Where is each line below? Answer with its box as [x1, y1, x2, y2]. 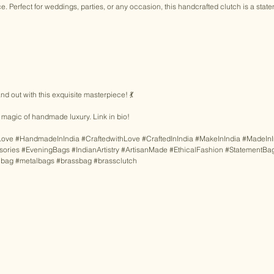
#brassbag [56, 155, 92, 165]
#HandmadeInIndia [15, 133, 80, 143]
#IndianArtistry [72, 144, 119, 154]
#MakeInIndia [195, 133, 240, 143]
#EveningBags [21, 144, 70, 154]
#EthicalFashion [169, 144, 223, 154]
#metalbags [15, 155, 54, 165]
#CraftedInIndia [142, 133, 193, 143]
